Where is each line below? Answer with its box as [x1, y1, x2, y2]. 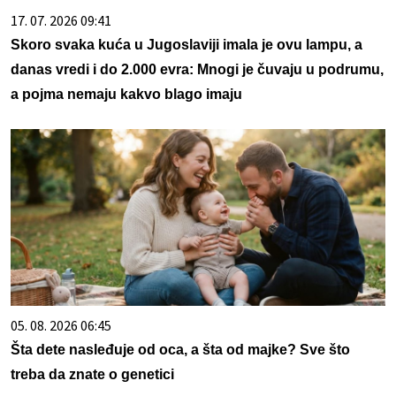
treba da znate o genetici [11, 367, 174, 383]
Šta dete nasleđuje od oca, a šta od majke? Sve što [11, 342, 350, 358]
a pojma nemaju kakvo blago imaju [11, 87, 242, 103]
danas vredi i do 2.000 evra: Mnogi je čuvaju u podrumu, [11, 62, 384, 78]
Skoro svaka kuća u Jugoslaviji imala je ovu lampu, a [11, 37, 362, 53]
